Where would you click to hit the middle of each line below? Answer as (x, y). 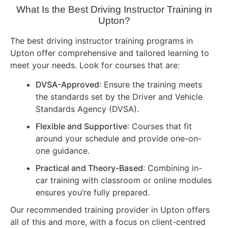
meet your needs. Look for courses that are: (95, 65)
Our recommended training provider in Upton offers (110, 210)
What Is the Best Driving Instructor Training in (114, 9)
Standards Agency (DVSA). (87, 109)
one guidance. (63, 151)
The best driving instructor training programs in (102, 40)
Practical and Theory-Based (89, 168)
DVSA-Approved (67, 85)
